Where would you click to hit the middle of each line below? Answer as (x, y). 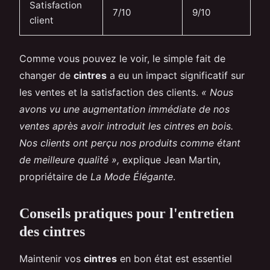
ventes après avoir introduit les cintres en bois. (126, 126)
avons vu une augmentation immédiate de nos (124, 109)
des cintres (52, 232)
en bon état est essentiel (174, 259)
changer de (46, 76)
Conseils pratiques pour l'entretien (127, 214)
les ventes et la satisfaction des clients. (110, 93)
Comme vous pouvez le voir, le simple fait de (122, 59)
